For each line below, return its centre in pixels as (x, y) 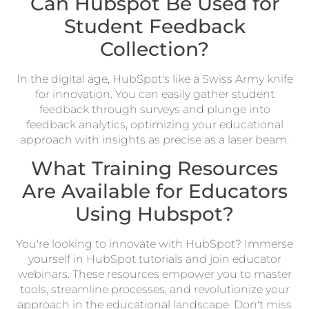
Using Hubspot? (154, 214)
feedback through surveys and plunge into (154, 109)
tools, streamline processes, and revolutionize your (154, 290)
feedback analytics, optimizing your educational (154, 124)
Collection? (154, 49)
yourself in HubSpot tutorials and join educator (154, 259)
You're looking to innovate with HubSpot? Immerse (154, 244)
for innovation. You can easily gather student (154, 94)
